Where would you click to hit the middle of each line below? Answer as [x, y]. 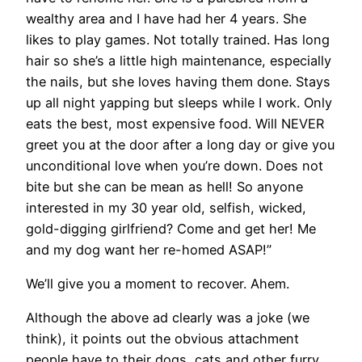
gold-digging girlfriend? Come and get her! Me [171, 228]
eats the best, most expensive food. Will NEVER [175, 123]
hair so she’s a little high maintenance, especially [179, 60]
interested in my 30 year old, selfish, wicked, [166, 207]
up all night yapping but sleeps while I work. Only [179, 102]
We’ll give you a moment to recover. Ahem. [158, 283]
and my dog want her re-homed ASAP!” [149, 249]
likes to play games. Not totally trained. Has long [178, 39]
